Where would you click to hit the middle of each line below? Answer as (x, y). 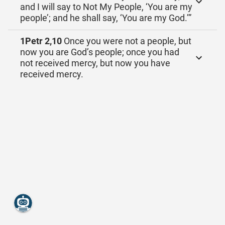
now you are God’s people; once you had (100, 52)
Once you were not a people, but (127, 41)
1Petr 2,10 (41, 41)
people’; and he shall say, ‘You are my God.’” (106, 18)
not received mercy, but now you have (95, 63)
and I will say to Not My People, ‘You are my (106, 7)
